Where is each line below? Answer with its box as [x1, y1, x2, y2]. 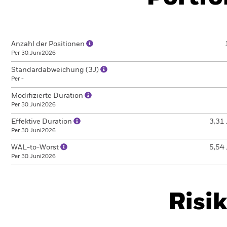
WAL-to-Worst [11, 144, 60, 151]
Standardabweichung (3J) [11, 66, 100, 73]
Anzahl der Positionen [11, 41, 86, 48]
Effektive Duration [11, 118, 73, 125]
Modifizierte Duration [11, 92, 85, 99]
